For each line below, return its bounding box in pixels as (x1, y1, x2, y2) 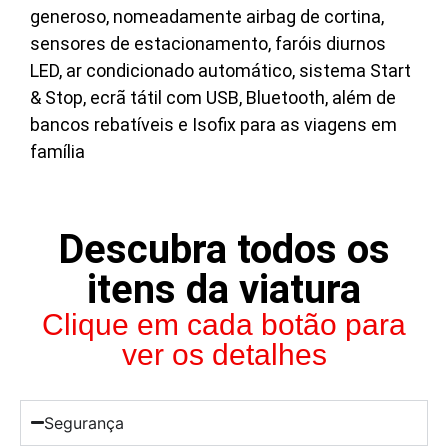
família (30, 141, 85, 163)
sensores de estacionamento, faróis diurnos (30, 33, 386, 55)
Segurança (44, 412, 125, 433)
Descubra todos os (58, 225, 390, 273)
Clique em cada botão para (42, 307, 406, 341)
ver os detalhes (121, 337, 327, 371)
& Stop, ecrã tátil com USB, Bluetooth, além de (30, 87, 396, 109)
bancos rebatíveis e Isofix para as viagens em (30, 114, 397, 136)
